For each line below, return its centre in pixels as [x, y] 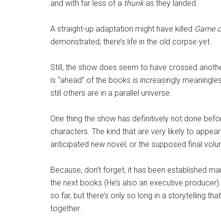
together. [66, 208]
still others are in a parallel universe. [111, 93]
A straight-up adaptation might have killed [122, 29]
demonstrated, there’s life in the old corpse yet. [131, 42]
